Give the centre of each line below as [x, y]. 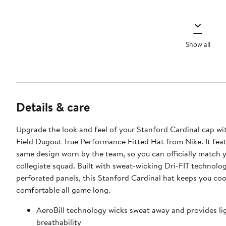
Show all [198, 44]
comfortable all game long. [63, 190]
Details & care [53, 107]
